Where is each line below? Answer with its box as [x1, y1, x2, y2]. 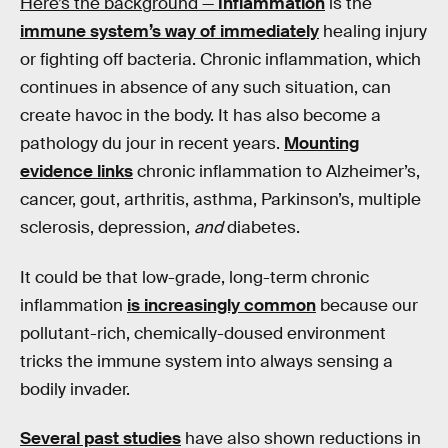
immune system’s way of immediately [20, 20, 319, 42]
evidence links [20, 160, 133, 182]
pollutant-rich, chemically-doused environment [20, 322, 386, 344]
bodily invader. [20, 378, 130, 400]
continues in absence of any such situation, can [20, 76, 391, 98]
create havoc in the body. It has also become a [20, 104, 381, 126]
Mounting [284, 132, 359, 154]
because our [316, 294, 418, 316]
